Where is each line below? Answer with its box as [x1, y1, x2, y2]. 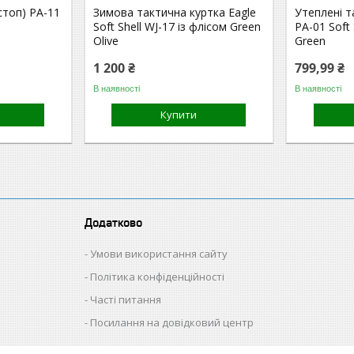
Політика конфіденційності [90, 269, 225, 284]
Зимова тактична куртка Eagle [93, 5, 257, 20]
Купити [160, 107, 198, 122]
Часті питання [90, 292, 162, 307]
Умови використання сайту [90, 247, 228, 261]
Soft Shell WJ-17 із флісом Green [93, 19, 262, 34]
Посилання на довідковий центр [90, 315, 254, 330]
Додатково [85, 216, 143, 229]
